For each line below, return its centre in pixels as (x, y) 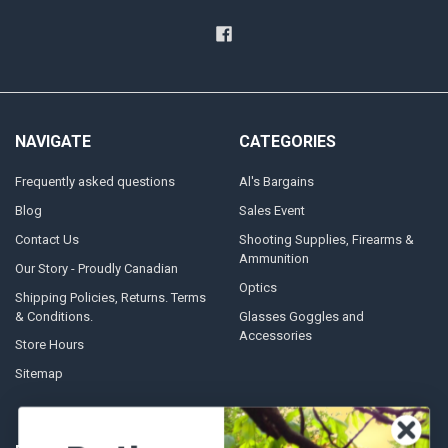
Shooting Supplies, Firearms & (326, 239)
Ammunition (273, 258)
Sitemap (38, 374)
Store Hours (49, 345)
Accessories (275, 335)
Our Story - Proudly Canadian (96, 268)
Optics (257, 287)
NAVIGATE (52, 142)
